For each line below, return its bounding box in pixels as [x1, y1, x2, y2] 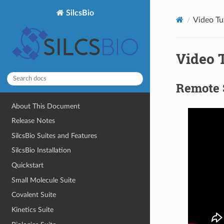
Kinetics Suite [11, 205, 54, 213]
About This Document [11, 102, 80, 110]
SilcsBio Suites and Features [11, 131, 97, 139]
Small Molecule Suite [11, 176, 76, 184]
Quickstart [11, 161, 44, 169]
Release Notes [11, 117, 55, 125]
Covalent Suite [11, 191, 56, 199]
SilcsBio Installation [11, 146, 71, 154]
